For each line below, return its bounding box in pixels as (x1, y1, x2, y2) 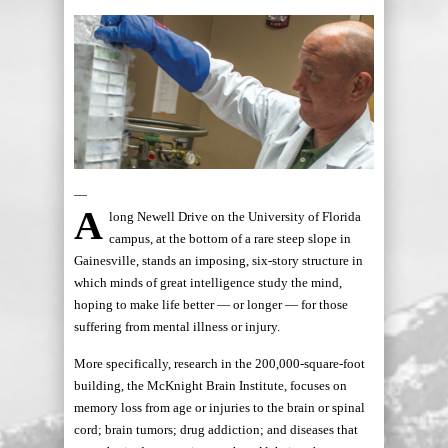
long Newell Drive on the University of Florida (109, 208, 361, 224)
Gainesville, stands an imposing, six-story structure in (74, 252, 363, 268)
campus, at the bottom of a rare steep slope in (109, 230, 351, 246)
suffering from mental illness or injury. (74, 318, 280, 334)
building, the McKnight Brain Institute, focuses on (74, 377, 347, 393)
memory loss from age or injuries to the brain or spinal (74, 399, 365, 415)
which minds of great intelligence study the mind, (74, 274, 342, 290)
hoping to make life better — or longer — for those (74, 296, 348, 312)
